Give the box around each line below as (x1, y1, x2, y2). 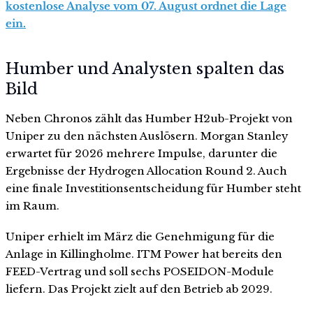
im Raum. (6, 199, 59, 213)
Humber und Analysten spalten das (6, 59, 284, 79)
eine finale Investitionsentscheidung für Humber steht (6, 182, 301, 196)
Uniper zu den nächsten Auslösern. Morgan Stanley (6, 129, 289, 143)
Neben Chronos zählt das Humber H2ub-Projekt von (6, 112, 293, 126)
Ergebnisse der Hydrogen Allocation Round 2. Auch (6, 164, 287, 178)
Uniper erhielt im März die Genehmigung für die (6, 230, 275, 244)
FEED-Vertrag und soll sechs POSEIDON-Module (6, 265, 274, 279)
